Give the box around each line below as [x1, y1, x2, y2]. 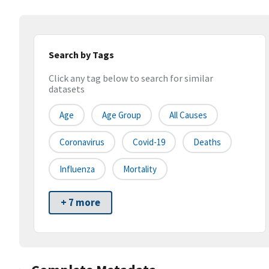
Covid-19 [133, 136, 165, 148]
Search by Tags [49, 49, 114, 61]
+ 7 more [61, 196, 100, 210]
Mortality [123, 163, 157, 175]
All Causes [169, 109, 207, 121]
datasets [49, 83, 85, 95]
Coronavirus [59, 136, 104, 148]
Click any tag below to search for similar [49, 72, 213, 85]
